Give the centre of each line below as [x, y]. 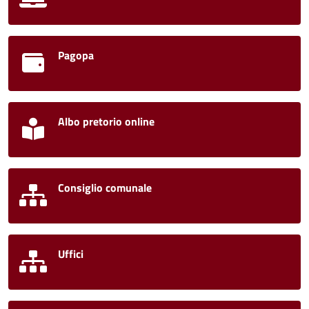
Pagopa [76, 56]
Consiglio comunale [105, 188]
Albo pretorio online [106, 122]
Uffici [71, 254]
